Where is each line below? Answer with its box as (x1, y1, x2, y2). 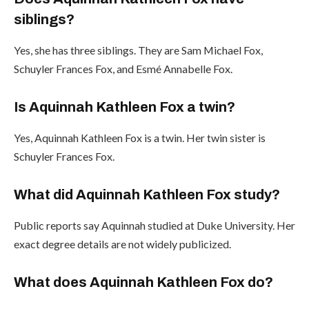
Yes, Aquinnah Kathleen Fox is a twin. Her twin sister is (14, 130, 266, 144)
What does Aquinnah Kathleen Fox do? (14, 275, 273, 290)
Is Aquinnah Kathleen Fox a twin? (14, 99, 235, 115)
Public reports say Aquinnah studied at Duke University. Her (14, 218, 295, 232)
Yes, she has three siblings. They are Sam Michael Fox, (14, 43, 263, 57)
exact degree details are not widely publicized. (14, 237, 231, 250)
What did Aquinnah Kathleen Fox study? (14, 187, 280, 203)
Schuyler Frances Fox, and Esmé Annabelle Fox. (14, 61, 232, 75)
